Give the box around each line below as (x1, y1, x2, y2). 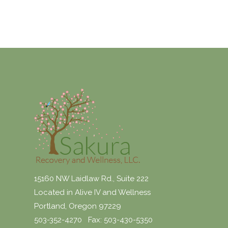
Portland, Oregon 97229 (34, 201, 122, 211)
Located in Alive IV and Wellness (34, 187, 151, 197)
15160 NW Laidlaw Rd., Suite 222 (34, 174, 149, 183)
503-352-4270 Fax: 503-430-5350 (34, 215, 153, 224)
